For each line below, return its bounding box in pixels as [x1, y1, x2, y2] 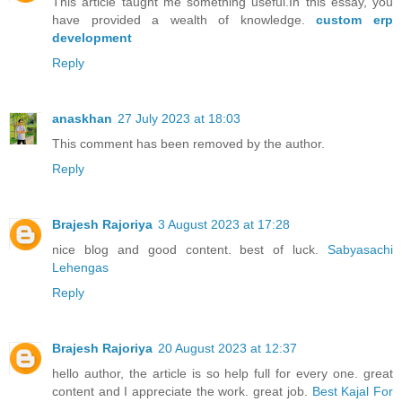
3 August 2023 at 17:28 [158, 216, 290, 232]
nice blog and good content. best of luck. [52, 241, 328, 257]
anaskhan [52, 110, 112, 126]
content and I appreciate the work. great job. [52, 383, 312, 398]
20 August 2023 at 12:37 [158, 340, 297, 355]
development [52, 30, 132, 45]
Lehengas [52, 259, 109, 275]
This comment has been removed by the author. [52, 135, 325, 151]
